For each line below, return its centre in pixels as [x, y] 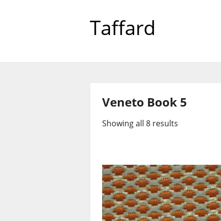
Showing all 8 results [140, 123]
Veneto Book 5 [145, 102]
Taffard [123, 27]
